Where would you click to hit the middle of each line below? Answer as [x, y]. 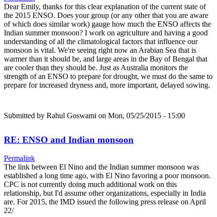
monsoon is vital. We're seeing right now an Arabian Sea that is [100, 50]
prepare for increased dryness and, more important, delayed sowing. [107, 85]
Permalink [19, 158]
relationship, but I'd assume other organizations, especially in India [105, 193]
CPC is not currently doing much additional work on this [90, 185]
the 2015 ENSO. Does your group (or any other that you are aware [106, 15]
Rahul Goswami [71, 115]
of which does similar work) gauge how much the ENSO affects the [108, 24]
